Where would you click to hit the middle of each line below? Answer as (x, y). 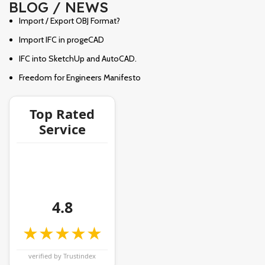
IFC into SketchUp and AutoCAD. (78, 58)
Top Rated (62, 113)
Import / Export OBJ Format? (70, 20)
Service (62, 129)
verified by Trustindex (62, 256)
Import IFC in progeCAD (62, 39)
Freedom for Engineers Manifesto (80, 77)
